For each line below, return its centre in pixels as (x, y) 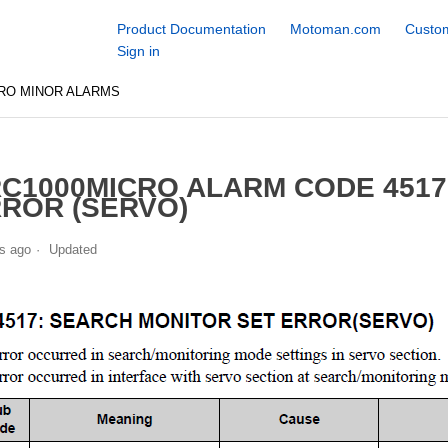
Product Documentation (191, 29)
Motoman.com (335, 29)
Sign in (138, 51)
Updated (72, 249)
